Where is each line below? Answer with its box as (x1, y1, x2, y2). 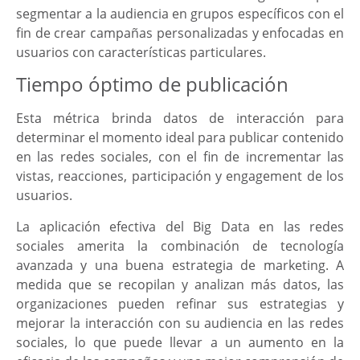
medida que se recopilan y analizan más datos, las (16, 275, 344, 293)
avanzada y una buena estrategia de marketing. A (16, 256, 344, 274)
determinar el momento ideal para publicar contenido (16, 129, 344, 147)
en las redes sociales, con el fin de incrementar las (16, 148, 344, 166)
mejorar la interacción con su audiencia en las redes (16, 313, 344, 332)
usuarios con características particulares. (16, 43, 266, 61)
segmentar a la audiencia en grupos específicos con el (16, 4, 344, 22)
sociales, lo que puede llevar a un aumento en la (16, 333, 344, 351)
